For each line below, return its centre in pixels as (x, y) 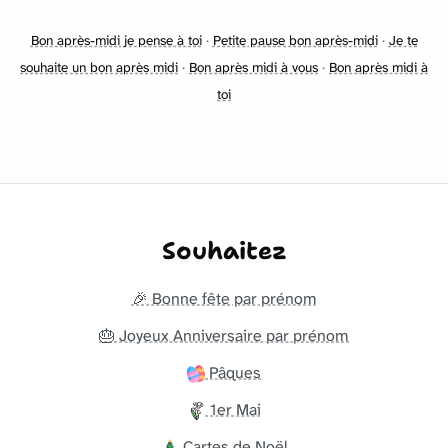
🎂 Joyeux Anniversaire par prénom (224, 335)
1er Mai (233, 409)
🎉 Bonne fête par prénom (224, 298)
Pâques (233, 372)
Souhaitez (224, 250)
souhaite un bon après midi (99, 67)
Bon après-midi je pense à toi (116, 40)
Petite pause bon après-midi (295, 40)
